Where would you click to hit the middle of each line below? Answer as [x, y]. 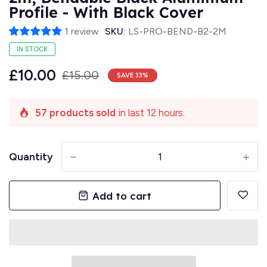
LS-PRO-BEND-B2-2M [177, 32]
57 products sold [75, 113]
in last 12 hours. [150, 113]
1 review [82, 32]
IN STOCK [32, 49]
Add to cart [122, 195]
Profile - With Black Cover [106, 13]
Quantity [31, 157]
